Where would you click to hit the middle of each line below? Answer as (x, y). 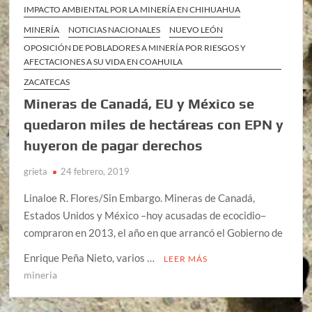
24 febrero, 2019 (95, 171)
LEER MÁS (186, 258)
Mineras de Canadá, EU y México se (139, 103)
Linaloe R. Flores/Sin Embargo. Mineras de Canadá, (140, 197)
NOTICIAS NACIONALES (115, 29)
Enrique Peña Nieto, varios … (91, 257)
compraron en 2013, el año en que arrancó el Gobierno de (154, 232)
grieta (36, 171)
